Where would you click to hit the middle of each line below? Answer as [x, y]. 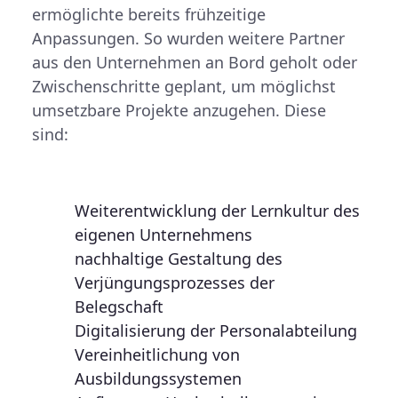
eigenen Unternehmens [163, 235]
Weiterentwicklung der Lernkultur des [217, 211]
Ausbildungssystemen [158, 378]
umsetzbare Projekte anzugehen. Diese [179, 110]
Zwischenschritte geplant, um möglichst [184, 86]
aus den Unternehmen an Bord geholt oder [195, 62]
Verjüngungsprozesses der [175, 283]
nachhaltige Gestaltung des [179, 259]
